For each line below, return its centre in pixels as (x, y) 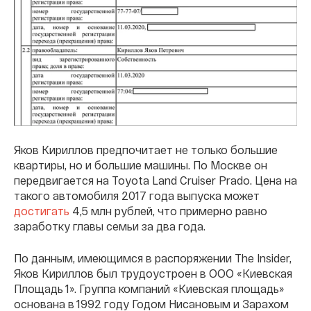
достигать (42, 211)
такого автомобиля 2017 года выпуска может (137, 196)
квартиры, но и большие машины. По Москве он (141, 165)
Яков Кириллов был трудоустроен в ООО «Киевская (153, 274)
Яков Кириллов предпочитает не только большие (146, 150)
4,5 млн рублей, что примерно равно (168, 211)
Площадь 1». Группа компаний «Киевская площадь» (149, 289)
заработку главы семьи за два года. (110, 226)
